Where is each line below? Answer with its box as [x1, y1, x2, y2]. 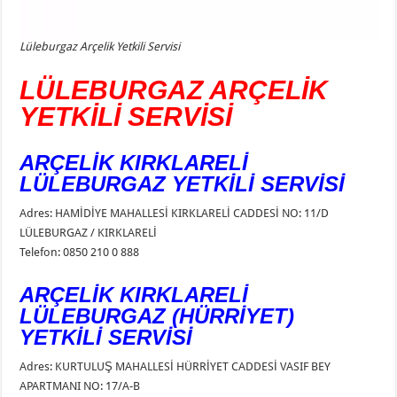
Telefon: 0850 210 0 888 [19, 245, 140, 260]
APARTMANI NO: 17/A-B [19, 379, 141, 393]
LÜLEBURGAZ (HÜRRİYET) [19, 304, 295, 329]
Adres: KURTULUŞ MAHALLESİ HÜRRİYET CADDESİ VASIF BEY [19, 360, 331, 374]
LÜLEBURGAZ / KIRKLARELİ [19, 226, 158, 240]
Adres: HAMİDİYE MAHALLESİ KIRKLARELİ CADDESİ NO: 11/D [19, 206, 330, 221]
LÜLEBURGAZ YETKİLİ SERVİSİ [19, 172, 346, 197]
